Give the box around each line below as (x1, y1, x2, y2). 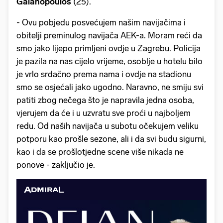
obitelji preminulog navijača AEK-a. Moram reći (16, 30, 191, 40)
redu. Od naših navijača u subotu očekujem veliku (16, 120, 199, 131)
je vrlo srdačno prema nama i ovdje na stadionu (16, 69, 191, 79)
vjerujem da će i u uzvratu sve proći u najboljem (16, 108, 191, 118)
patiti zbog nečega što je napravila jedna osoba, (16, 95, 194, 105)
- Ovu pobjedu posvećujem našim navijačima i (16, 17, 186, 27)
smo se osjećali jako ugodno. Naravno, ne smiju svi (16, 82, 204, 92)
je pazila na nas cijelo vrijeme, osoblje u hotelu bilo (16, 56, 203, 66)
